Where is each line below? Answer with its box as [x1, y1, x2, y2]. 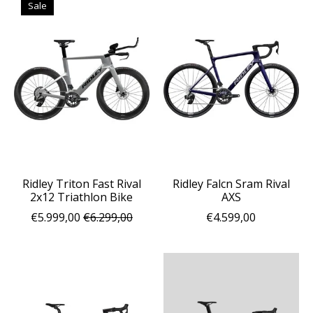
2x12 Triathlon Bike [30, 189, 133, 205]
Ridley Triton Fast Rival [22, 175, 141, 191]
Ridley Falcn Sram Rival [172, 175, 290, 191]
